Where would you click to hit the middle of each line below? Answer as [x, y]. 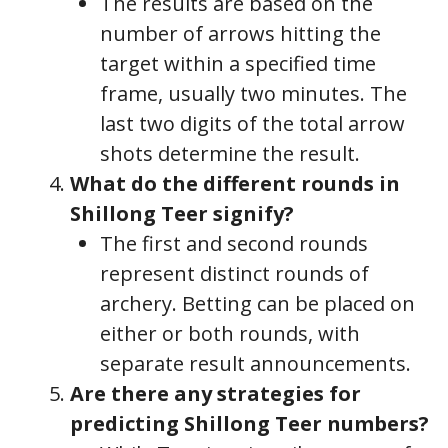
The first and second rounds [234, 243]
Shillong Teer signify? [182, 213]
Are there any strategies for [215, 393]
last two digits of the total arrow [252, 123]
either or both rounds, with [230, 333]
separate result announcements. [255, 363]
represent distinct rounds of [234, 273]
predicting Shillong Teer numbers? [249, 423]
